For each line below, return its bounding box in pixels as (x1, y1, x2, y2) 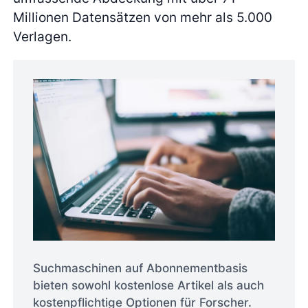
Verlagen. (13, 28, 72, 45)
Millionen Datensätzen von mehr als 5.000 (13, 9, 273, 26)
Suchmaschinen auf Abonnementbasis (32, 261, 247, 276)
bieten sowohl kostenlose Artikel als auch (32, 278, 264, 293)
